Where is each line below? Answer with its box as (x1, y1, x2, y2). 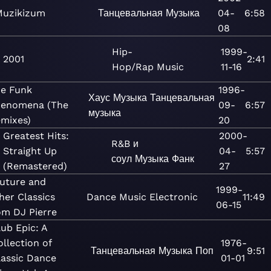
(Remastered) (3, 160, 68, 172)
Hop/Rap (111, 60, 154, 73)
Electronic (149, 191, 198, 203)
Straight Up (3, 145, 57, 157)
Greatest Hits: (3, 130, 70, 142)
